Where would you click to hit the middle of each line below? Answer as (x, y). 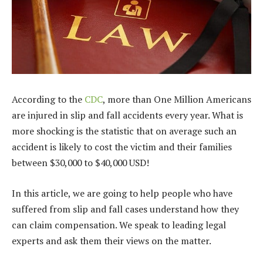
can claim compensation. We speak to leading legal (119, 225)
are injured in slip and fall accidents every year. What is (127, 115)
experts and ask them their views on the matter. (112, 240)
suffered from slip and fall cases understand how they (125, 209)
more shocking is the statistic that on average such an (124, 131)
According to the (48, 100)
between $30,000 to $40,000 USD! (80, 163)
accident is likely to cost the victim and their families (122, 147)
